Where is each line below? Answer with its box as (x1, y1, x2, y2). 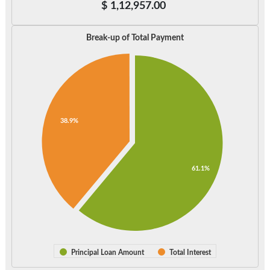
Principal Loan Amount (71, 249, 145, 257)
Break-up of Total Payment (86, 34, 184, 43)
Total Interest (169, 249, 212, 257)
